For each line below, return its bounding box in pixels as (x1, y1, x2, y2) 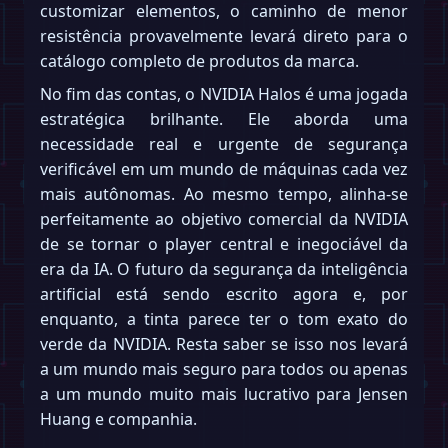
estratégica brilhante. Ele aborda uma (40, 108, 408, 131)
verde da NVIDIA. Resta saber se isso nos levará (40, 333, 408, 356)
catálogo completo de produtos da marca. (40, 50, 359, 73)
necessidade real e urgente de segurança (40, 133, 408, 156)
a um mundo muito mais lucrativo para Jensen (40, 383, 408, 406)
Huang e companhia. (40, 408, 197, 431)
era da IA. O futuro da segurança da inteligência (40, 258, 408, 281)
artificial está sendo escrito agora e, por (40, 283, 408, 306)
